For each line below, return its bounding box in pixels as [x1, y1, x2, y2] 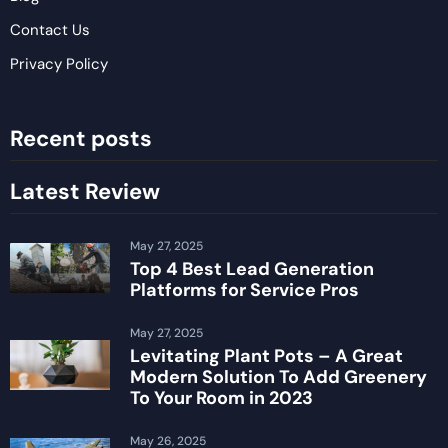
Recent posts [10, 124, 152, 154]
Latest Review [10, 177, 160, 207]
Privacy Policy [10, 54, 108, 75]
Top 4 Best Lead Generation [130, 257, 374, 282]
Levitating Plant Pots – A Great [130, 344, 403, 369]
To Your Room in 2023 [130, 386, 313, 411]
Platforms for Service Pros [130, 278, 359, 303]
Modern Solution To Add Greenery [130, 365, 427, 390]
